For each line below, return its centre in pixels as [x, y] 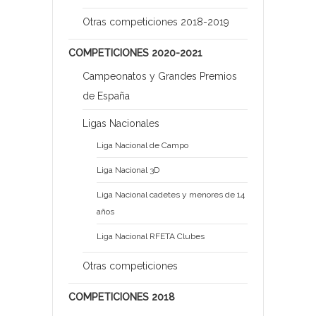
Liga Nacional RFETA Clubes [151, 237]
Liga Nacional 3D [128, 170]
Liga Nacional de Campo [142, 146]
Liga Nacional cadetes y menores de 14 [171, 195]
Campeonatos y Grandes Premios [160, 77]
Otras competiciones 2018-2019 [156, 22]
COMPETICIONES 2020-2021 [135, 53]
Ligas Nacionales [121, 124]
